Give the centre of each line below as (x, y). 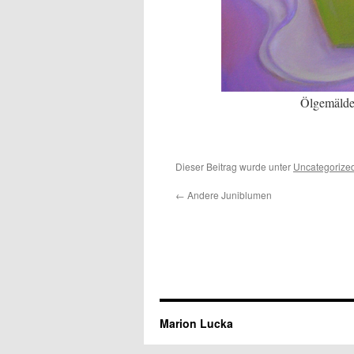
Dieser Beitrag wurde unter (234, 166)
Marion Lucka (196, 323)
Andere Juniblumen (228, 195)
